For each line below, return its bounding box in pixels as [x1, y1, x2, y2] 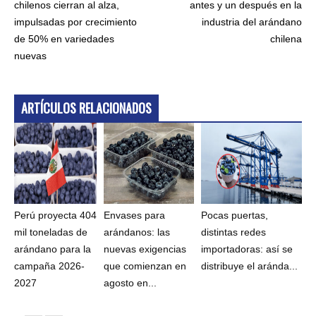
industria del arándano [202, 16, 302, 28]
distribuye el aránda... [200, 260, 298, 272]
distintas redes [200, 226, 266, 238]
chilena [270, 33, 302, 45]
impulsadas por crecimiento [14, 16, 137, 28]
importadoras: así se [200, 243, 293, 255]
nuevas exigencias [104, 243, 187, 255]
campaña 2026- [14, 260, 85, 272]
